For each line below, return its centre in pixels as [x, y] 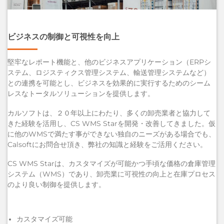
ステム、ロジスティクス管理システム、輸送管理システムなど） [109, 72]
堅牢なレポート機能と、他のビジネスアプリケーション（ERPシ [109, 62]
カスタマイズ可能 [44, 219]
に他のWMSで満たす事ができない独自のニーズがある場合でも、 [111, 134]
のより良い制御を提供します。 [56, 185]
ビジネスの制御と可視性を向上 [63, 36]
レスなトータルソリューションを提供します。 [81, 93]
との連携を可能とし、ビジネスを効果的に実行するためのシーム [109, 83]
